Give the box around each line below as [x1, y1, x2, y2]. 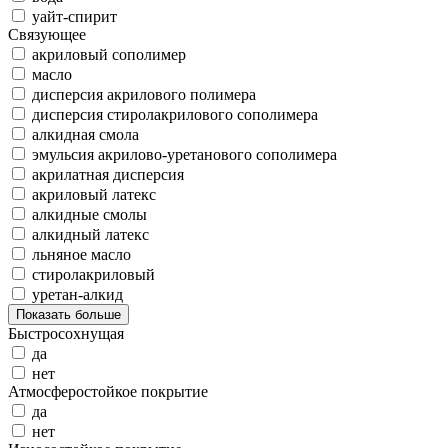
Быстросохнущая [8, 325, 124, 343]
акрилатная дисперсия [32, 166, 184, 184]
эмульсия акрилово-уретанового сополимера [32, 146, 337, 164]
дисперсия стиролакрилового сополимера [32, 106, 318, 124]
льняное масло [32, 246, 131, 264]
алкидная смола [32, 126, 139, 144]
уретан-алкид [32, 286, 123, 304]
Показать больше [16, 307, 121, 323]
